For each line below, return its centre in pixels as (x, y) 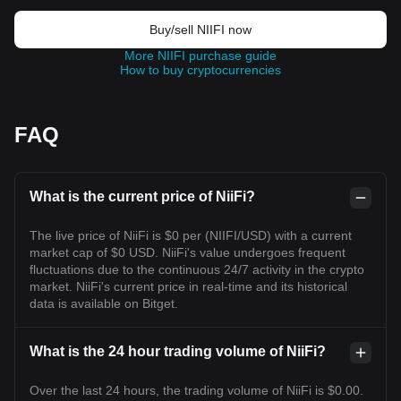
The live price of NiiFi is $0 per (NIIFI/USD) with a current (191, 235)
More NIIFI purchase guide (200, 55)
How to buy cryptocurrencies (200, 70)
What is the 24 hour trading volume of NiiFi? (178, 351)
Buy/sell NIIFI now (200, 30)
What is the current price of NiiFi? (142, 196)
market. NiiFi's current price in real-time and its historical (188, 286)
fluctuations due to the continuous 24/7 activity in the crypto (197, 269)
